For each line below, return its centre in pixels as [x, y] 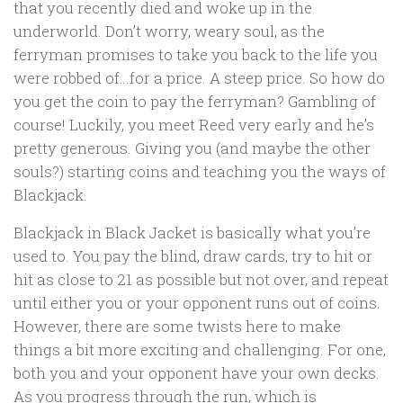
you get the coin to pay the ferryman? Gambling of [195, 101]
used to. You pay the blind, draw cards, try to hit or [193, 256]
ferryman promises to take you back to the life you [196, 54]
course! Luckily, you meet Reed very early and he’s [194, 124]
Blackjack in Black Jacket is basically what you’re [192, 233]
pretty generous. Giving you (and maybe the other [192, 148]
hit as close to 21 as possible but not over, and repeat [201, 280]
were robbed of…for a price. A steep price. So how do [199, 77]
